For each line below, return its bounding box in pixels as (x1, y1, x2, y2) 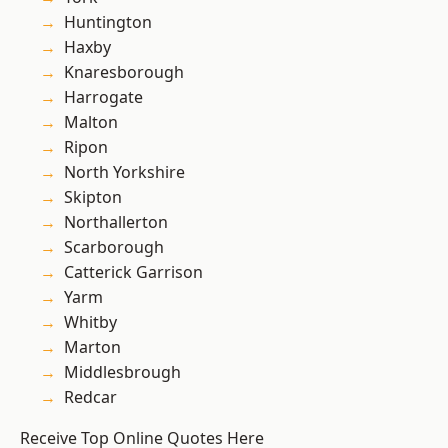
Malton (64, 111, 118, 134)
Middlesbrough (64, 361, 181, 384)
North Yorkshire (64, 161, 185, 184)
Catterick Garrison (64, 261, 203, 284)
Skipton (64, 186, 122, 209)
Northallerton (64, 211, 168, 234)
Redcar (64, 386, 117, 409)
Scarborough (64, 236, 164, 259)
